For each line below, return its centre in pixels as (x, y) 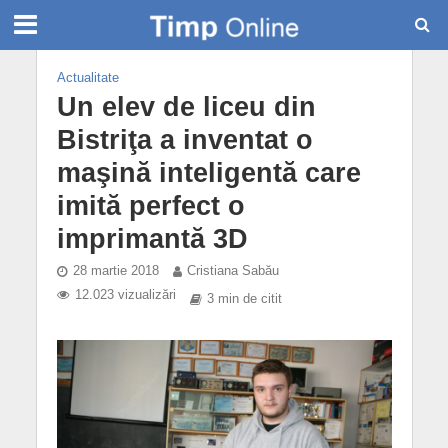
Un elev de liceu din (186, 107)
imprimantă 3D (152, 239)
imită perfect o (150, 206)
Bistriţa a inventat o (184, 140)
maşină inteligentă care (208, 173)
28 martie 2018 (115, 271)
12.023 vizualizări (125, 295)
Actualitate (87, 78)
